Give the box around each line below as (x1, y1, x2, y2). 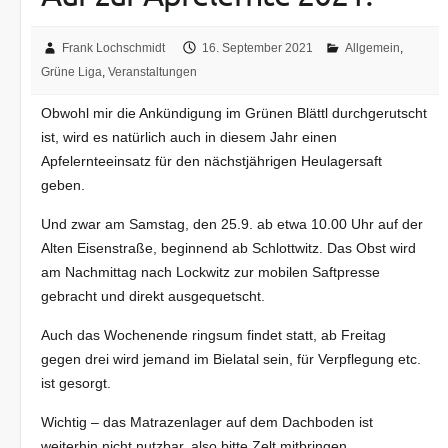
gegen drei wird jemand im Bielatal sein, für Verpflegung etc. (41, 351, 422, 368)
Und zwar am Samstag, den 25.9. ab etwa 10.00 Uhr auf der (41, 216, 424, 233)
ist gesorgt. (41, 375, 112, 392)
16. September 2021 (202, 41, 314, 56)
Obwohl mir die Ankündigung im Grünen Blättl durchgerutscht (41, 105, 428, 122)
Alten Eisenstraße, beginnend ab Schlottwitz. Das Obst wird (41, 240, 417, 257)
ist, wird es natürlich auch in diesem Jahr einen (41, 129, 338, 146)
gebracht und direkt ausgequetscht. (41, 288, 266, 305)
